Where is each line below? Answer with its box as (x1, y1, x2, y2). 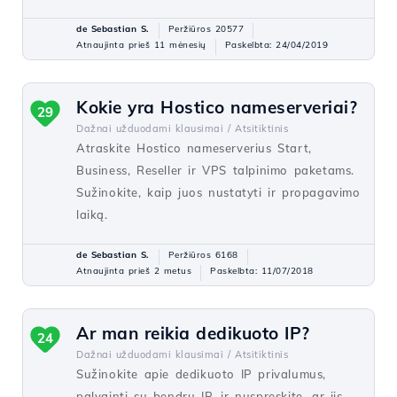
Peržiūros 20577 (167, 23, 244, 35)
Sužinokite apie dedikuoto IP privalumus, (76, 367, 327, 381)
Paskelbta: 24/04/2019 (224, 39, 328, 51)
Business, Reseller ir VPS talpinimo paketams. (76, 163, 355, 177)
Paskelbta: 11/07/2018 (210, 265, 314, 276)
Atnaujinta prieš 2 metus (76, 265, 191, 276)
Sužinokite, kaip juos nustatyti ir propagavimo (76, 185, 361, 199)
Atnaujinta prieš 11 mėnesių (76, 39, 206, 51)
